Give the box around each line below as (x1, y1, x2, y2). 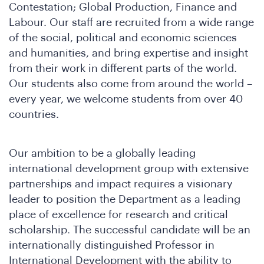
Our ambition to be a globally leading (9, 148, 196, 159)
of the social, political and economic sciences (9, 32, 237, 43)
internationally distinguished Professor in (9, 240, 214, 251)
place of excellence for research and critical (9, 209, 228, 220)
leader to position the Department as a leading (9, 194, 240, 205)
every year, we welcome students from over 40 (9, 93, 243, 104)
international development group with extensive (9, 163, 249, 174)
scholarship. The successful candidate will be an (9, 225, 250, 236)
